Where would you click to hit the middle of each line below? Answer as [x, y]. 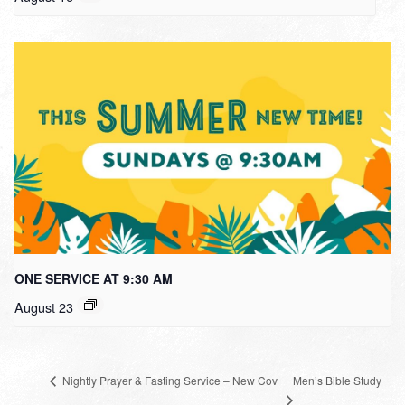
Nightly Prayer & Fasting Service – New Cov [169, 381]
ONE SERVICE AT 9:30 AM [94, 279]
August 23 [44, 307]
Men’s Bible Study [337, 380]
